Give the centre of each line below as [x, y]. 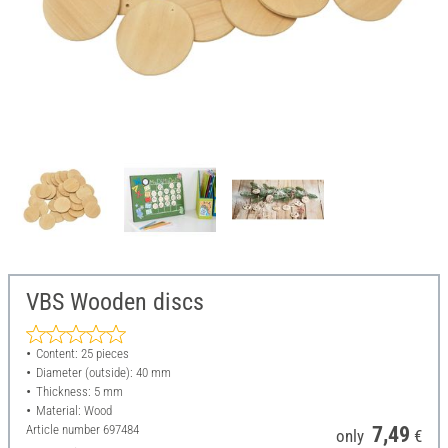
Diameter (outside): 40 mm [103, 373]
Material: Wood [73, 411]
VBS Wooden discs [115, 302]
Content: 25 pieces [82, 354]
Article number [64, 430]
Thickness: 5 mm [79, 392]
